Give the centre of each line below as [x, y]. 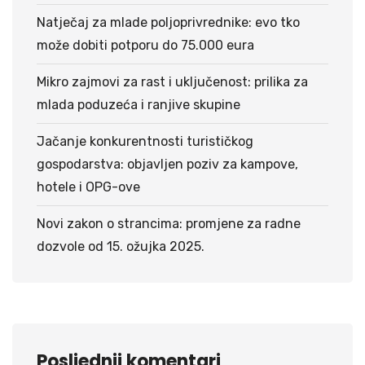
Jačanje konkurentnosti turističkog [145, 141]
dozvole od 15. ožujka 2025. [121, 246]
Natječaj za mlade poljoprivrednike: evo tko [168, 22]
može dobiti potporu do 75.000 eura [145, 45]
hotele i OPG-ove [88, 187]
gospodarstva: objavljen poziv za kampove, [167, 164]
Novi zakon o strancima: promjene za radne [169, 223]
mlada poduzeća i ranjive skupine [139, 104]
